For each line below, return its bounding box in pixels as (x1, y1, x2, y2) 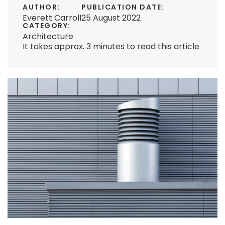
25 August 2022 (81, 12, 141, 24)
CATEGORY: (23, 21, 71, 31)
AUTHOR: (23, 2, 60, 12)
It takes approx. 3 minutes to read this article (23, 41, 199, 52)
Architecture (23, 31, 73, 42)
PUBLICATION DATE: (81, 2, 164, 12)
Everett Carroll (23, 12, 81, 24)
